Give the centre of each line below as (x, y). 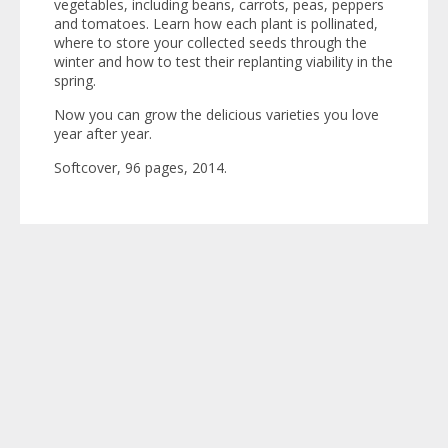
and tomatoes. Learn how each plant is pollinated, (216, 23)
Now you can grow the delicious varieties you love (216, 114)
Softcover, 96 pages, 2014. (140, 167)
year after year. (103, 133)
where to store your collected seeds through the (210, 42)
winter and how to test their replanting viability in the (223, 61)
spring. (75, 80)
